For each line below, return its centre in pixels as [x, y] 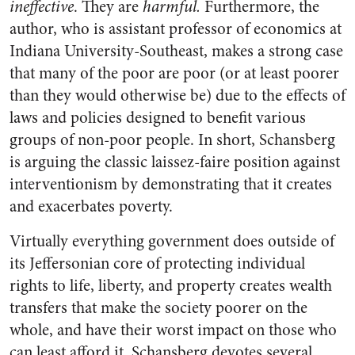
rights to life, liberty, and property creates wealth [171, 286]
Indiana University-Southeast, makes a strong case [176, 51]
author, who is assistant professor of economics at [176, 29]
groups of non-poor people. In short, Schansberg [172, 140]
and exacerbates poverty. [91, 206]
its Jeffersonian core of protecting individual [157, 263]
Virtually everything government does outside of [172, 241]
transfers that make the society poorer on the [158, 308]
